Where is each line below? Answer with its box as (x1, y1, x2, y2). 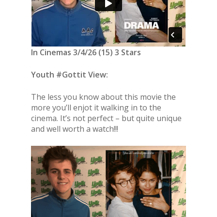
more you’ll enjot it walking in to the (31, 102, 161, 113)
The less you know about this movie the (31, 92, 176, 102)
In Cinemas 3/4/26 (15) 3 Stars (31, 47, 141, 58)
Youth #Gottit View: (31, 69, 108, 80)
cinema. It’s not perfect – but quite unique (31, 113, 182, 124)
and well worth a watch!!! (31, 124, 118, 134)
